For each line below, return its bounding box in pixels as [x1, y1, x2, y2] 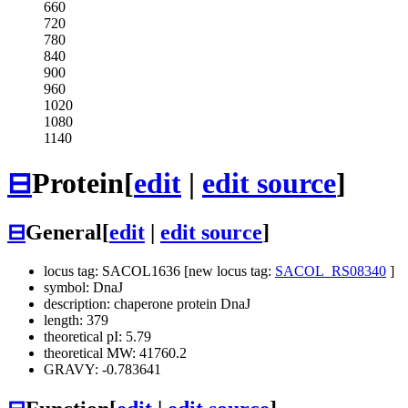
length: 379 [44, 312, 108, 329]
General [25, 220, 102, 245]
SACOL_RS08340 [275, 263, 386, 280]
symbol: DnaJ [44, 280, 123, 296]
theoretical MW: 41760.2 [44, 345, 187, 362]
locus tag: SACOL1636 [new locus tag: [44, 263, 275, 280]
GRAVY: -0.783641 [44, 362, 161, 378]
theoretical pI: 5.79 [44, 329, 151, 345]
